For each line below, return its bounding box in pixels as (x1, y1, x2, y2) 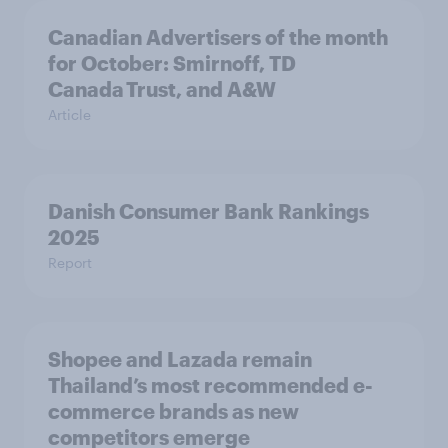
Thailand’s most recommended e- (48, 373, 373, 398)
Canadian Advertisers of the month (48, 25, 388, 50)
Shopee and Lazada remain (48, 347, 312, 372)
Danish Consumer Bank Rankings (48, 199, 369, 224)
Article (48, 106, 91, 124)
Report (48, 254, 92, 272)
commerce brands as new (48, 399, 299, 424)
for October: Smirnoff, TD (48, 51, 296, 76)
